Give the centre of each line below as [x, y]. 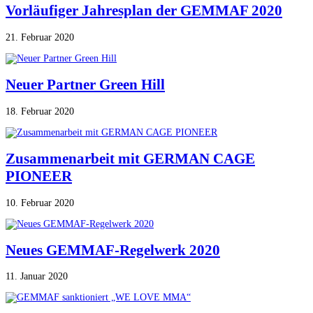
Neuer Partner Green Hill [85, 85]
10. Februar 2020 [40, 203]
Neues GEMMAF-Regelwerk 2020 [113, 250]
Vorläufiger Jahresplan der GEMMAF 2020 [144, 11]
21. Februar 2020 [40, 37]
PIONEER [39, 176]
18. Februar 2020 [40, 111]
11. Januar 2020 [37, 277]
